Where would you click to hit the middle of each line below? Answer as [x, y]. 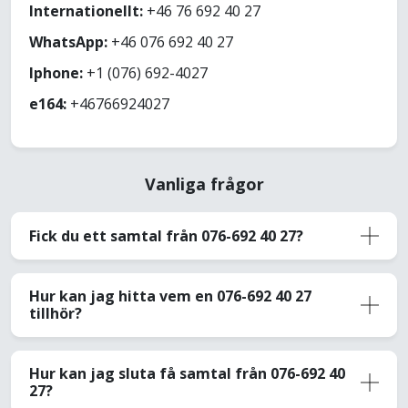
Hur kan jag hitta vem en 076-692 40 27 [170, 296]
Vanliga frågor [204, 184]
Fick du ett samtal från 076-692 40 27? [166, 235]
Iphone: [56, 73]
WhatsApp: [68, 42]
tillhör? [56, 314]
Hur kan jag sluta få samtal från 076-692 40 [187, 374]
